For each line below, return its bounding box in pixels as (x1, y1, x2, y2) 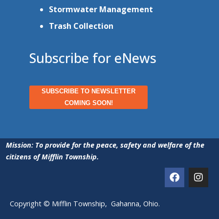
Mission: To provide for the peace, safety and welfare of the (6, 140, 204, 150)
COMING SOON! (64, 99, 113, 107)
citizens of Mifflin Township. (6, 152, 99, 162)
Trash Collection (49, 21, 113, 32)
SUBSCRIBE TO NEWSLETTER (42, 88, 135, 95)
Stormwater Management (49, 4, 153, 15)
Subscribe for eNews (29, 49, 156, 67)
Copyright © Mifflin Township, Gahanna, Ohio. (10, 199, 162, 209)
